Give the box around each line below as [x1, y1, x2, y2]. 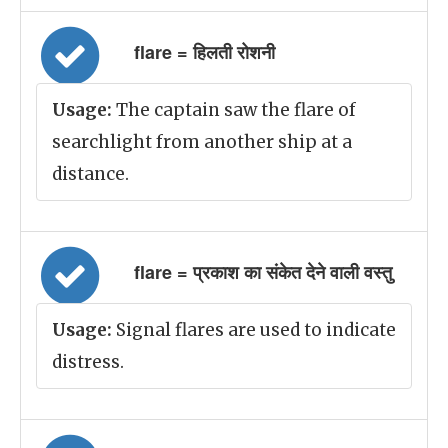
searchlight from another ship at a [52, 131, 352, 153]
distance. [52, 163, 129, 185]
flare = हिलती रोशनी [134, 39, 275, 65]
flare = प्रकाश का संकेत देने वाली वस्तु [134, 259, 392, 285]
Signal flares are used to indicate [112, 319, 396, 341]
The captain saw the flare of [112, 99, 356, 121]
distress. [52, 351, 124, 373]
